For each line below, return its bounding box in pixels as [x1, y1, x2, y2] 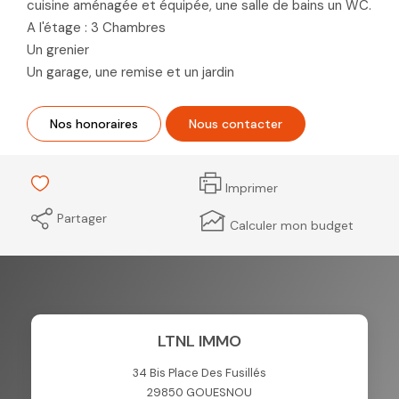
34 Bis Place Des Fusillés [133, 364, 266, 380]
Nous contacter [189, 115, 282, 132]
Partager [57, 209, 107, 226]
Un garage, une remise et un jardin [27, 62, 234, 81]
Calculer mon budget [230, 216, 354, 233]
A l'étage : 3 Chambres [27, 18, 166, 37]
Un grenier [27, 40, 89, 59]
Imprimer [225, 180, 278, 196]
